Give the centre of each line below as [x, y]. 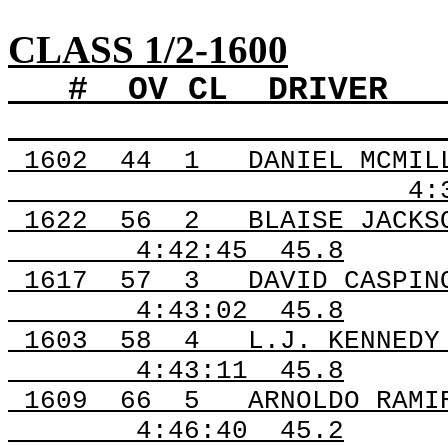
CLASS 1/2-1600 [148, 49]
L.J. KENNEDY [344, 341]
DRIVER [328, 90]
